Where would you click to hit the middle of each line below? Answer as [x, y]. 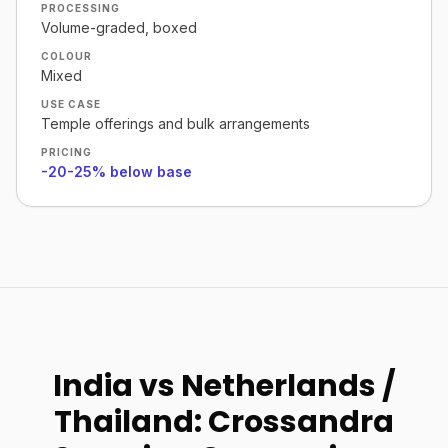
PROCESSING [80, 8]
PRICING [66, 152]
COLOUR [66, 56]
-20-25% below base [116, 171]
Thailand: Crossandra [224, 422]
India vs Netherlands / [224, 386]
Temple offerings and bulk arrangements [175, 123]
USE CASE [71, 104]
